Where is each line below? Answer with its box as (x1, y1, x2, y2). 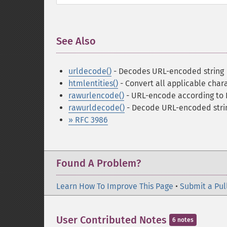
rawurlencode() (68, 91, 124, 100)
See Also (56, 35, 96, 47)
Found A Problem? (56, 157, 141, 169)
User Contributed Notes (56, 214, 169, 226)
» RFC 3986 (68, 115, 108, 125)
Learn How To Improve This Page (56, 181, 173, 191)
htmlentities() (68, 79, 118, 88)
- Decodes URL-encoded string (111, 66, 224, 76)
